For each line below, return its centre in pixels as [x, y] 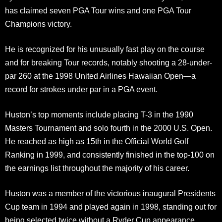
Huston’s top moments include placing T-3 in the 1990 [99, 115]
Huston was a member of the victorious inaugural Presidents [110, 194]
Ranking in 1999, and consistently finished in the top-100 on [110, 155]
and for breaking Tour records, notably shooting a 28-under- [109, 63]
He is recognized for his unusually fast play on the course [105, 49]
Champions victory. [38, 24]
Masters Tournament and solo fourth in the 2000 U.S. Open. [109, 128]
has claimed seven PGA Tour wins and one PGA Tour [98, 11]
